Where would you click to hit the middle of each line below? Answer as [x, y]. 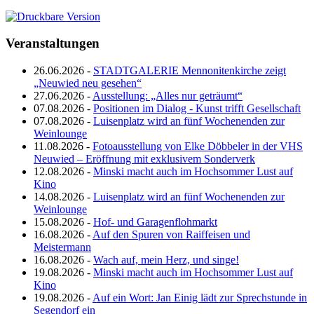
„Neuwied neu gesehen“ [88, 83]
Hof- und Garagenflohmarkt [155, 222]
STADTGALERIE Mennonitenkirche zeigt [190, 71]
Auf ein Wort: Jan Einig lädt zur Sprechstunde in [200, 298]
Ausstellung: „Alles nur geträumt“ [168, 96]
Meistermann [62, 247]
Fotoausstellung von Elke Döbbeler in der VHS [198, 146]
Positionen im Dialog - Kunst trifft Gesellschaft [197, 109]
